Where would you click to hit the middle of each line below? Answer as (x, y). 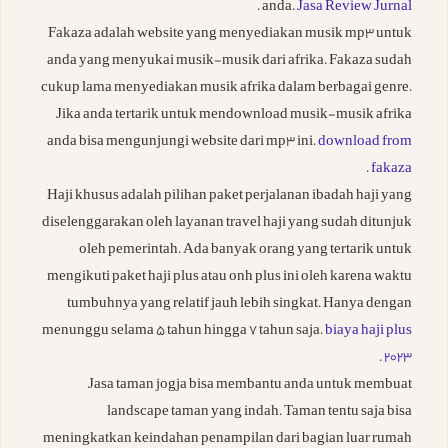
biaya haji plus (368, 332)
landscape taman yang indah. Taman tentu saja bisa (259, 413)
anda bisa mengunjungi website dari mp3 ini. (182, 143)
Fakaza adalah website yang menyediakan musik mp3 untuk (230, 35)
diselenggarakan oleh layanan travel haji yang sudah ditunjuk (227, 224)
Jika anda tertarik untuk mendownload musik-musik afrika (234, 116)
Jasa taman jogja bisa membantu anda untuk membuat (250, 386)
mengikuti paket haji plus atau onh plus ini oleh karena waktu (229, 278)
